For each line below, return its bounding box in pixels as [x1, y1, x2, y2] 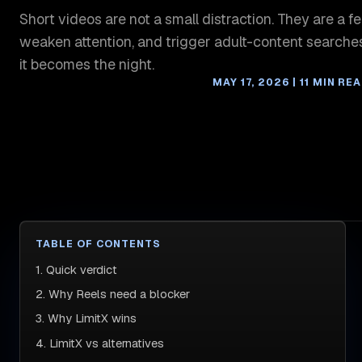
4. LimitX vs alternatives [36, 335, 165, 351]
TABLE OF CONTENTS [36, 237, 162, 250]
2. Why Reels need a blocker [36, 286, 191, 302]
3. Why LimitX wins [36, 310, 137, 326]
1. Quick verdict [36, 261, 118, 277]
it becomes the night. [19, 55, 154, 74]
